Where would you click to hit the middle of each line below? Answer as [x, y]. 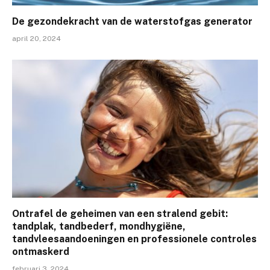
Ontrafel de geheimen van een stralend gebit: [120, 214]
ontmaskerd [41, 252]
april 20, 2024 [36, 38]
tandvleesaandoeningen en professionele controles [134, 239]
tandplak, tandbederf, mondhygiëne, [99, 227]
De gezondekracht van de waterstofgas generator [132, 21]
